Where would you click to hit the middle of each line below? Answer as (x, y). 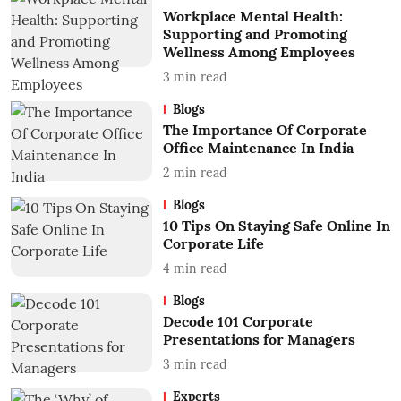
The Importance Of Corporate (264, 130)
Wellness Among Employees (259, 52)
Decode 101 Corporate (238, 322)
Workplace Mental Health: (252, 17)
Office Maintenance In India (258, 148)
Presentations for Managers (259, 340)
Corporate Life (213, 244)
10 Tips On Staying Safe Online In (276, 226)
